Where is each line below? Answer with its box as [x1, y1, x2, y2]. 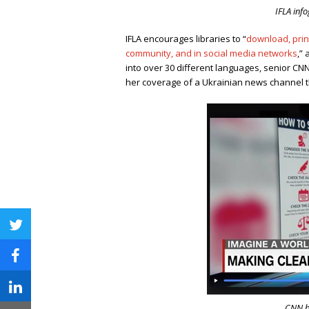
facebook [15, 257, 81, 277]
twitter [15, 226, 64, 246]
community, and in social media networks [126, 47, 297, 60]
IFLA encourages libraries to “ [126, 32, 246, 46]
